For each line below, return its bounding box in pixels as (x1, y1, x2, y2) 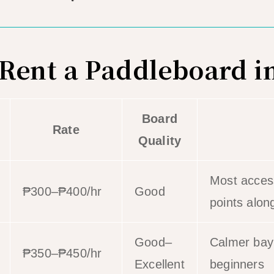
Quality (138, 133, 182, 147)
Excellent (135, 257, 185, 271)
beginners (210, 257, 264, 271)
